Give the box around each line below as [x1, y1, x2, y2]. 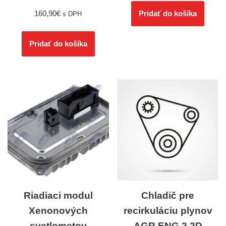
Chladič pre [141, 190, 195, 201]
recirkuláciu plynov [123, 205, 212, 216]
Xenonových [28, 205, 88, 216]
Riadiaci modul [23, 190, 93, 201]
